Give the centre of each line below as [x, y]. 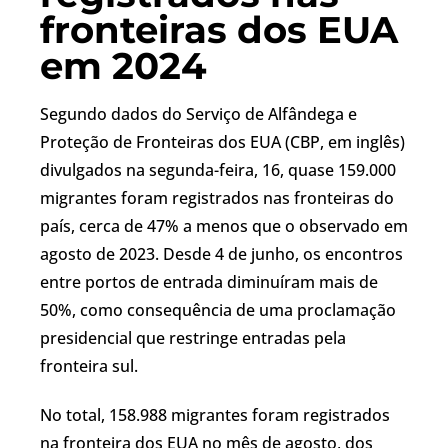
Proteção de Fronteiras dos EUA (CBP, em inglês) [222, 141]
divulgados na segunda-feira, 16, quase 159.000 [218, 169]
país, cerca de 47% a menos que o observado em [224, 225]
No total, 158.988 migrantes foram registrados [215, 414]
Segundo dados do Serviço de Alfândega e [198, 113]
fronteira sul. [89, 365]
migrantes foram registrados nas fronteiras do [217, 197]
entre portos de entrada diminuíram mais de [209, 281]
